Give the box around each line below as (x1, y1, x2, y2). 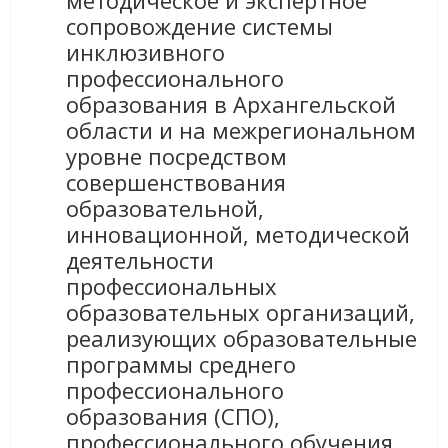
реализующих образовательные (66, 323, 418, 354)
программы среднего (66, 349, 297, 380)
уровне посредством (66, 141, 288, 172)
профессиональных (66, 271, 278, 302)
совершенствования (66, 167, 287, 198)
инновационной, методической (66, 219, 411, 250)
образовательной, (66, 193, 265, 224)
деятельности (66, 245, 215, 276)
